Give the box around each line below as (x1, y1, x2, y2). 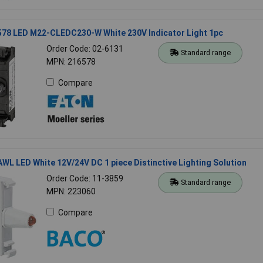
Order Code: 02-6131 (46, 43, 123, 53)
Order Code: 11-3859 (46, 173, 123, 183)
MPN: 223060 (46, 186, 96, 196)
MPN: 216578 (46, 56, 96, 66)
